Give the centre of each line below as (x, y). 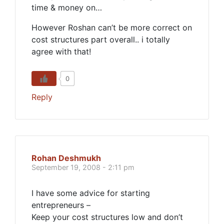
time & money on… (67, 7)
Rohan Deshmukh (66, 158)
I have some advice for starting (91, 193)
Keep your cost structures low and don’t (107, 217)
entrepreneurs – (61, 205)
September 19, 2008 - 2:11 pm (83, 167)
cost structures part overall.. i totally (101, 39)
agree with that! (61, 51)
